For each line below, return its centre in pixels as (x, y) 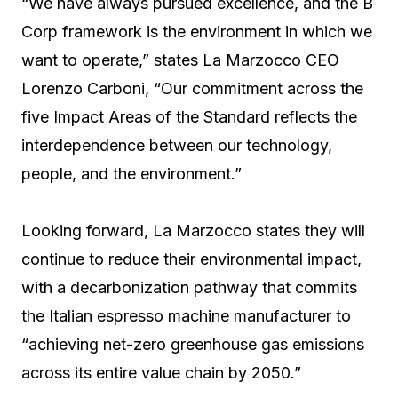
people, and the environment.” (131, 173)
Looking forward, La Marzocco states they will (193, 230)
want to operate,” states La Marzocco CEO (180, 60)
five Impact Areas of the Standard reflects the (189, 116)
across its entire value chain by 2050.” (161, 372)
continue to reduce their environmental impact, (191, 259)
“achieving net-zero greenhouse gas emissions (193, 344)
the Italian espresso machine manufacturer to (186, 315)
